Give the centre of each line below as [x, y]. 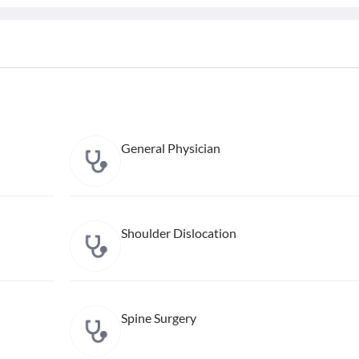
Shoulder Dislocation [178, 233]
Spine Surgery [158, 318]
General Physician [170, 148]
